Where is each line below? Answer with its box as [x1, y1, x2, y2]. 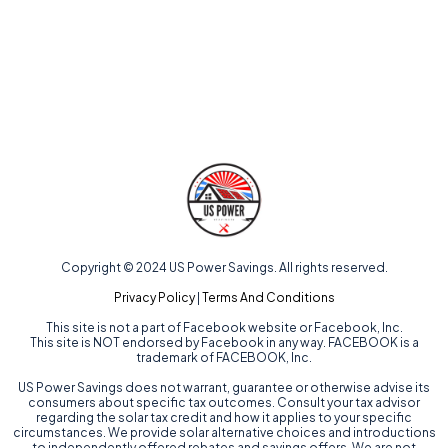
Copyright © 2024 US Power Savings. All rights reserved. [60, 259, 388, 275]
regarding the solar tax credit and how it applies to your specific [36, 409, 412, 425]
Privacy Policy [113, 289, 195, 305]
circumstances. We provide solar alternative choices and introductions [12, 424, 436, 440]
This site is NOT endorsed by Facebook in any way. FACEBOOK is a [29, 334, 419, 350]
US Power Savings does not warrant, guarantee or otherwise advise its [18, 379, 430, 395]
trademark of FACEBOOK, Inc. [136, 349, 312, 365]
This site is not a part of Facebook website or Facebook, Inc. [45, 319, 403, 335]
